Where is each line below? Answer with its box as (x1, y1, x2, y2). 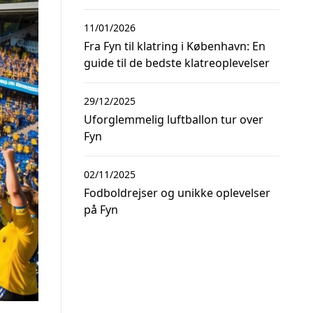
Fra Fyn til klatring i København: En (84, 38, 265, 54)
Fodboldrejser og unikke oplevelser (84, 185, 270, 201)
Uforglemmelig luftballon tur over (84, 112, 263, 127)
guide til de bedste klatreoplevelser (84, 55, 270, 71)
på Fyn (84, 202, 118, 217)
